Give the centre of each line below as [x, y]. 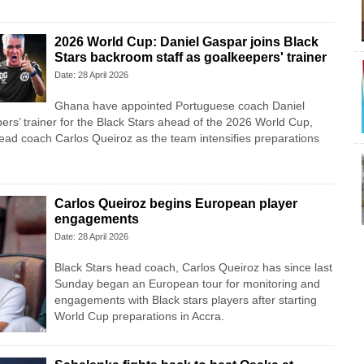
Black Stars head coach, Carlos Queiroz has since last [193, 268]
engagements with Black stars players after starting [185, 300]
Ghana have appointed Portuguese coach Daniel [179, 106]
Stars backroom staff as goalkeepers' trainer [190, 58]
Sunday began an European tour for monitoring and [187, 284]
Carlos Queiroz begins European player [175, 204]
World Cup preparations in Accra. [139, 316]
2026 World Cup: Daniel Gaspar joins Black [186, 42]
